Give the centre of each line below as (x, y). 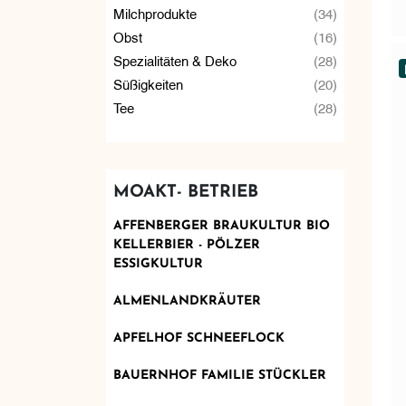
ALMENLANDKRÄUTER (187, 301)
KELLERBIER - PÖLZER (186, 245)
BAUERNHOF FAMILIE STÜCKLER (219, 375)
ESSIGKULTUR (158, 264)
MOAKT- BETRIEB (185, 192)
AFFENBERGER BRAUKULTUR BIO (221, 226)
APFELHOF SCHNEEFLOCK (198, 338)
